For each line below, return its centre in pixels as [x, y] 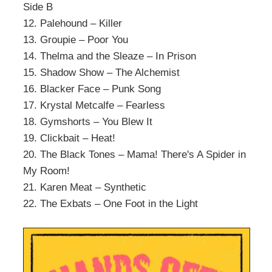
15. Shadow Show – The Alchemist [101, 72]
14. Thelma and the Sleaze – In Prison [110, 56]
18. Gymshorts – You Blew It [88, 121]
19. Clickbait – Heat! [69, 138]
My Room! [46, 170]
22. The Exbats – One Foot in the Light [110, 203]
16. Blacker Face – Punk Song [92, 88]
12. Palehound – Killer [73, 23]
